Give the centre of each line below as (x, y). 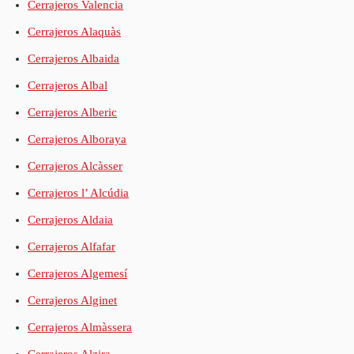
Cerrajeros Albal (68, 85)
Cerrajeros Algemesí (77, 273)
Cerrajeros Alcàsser (75, 166)
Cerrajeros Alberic (72, 112)
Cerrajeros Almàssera (80, 327)
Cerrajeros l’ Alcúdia (78, 192)
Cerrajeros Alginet (72, 300)
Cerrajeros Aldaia (70, 219)
